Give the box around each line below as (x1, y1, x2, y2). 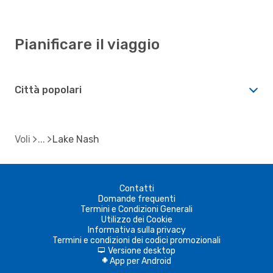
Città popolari (15, 83, 82, 96)
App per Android (109, 255, 171, 266)
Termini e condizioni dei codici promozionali (52, 235, 221, 246)
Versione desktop (108, 245, 175, 256)
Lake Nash (52, 133, 99, 145)
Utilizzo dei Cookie (101, 214, 172, 225)
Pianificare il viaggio (15, 35, 160, 53)
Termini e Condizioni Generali (80, 204, 193, 214)
